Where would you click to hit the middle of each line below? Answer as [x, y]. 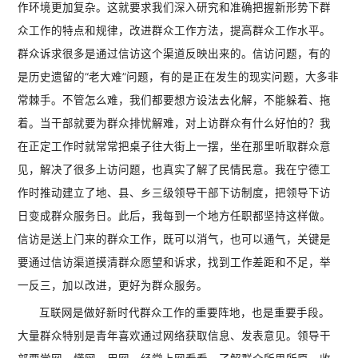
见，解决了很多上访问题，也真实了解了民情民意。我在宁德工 [175, 170]
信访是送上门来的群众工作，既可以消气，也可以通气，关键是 [175, 239]
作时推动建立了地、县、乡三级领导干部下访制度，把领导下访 [175, 193]
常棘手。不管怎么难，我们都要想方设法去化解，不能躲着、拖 [175, 100]
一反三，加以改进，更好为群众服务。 [113, 286]
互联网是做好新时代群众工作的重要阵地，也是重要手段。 [185, 313]
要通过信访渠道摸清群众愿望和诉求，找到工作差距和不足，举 [175, 263]
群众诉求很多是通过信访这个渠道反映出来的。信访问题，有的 [175, 54]
